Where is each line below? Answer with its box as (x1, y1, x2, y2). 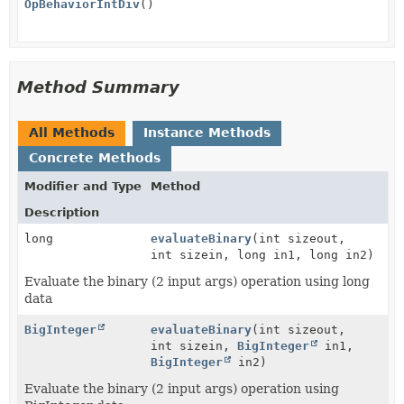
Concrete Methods (29, 150, 161, 165)
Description (24, 205, 99, 219)
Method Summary (17, 77, 179, 96)
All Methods (29, 124, 115, 140)
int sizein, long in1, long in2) (151, 247, 374, 262)
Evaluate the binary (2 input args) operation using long (24, 273, 370, 289)
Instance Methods (143, 124, 271, 140)
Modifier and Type (24, 179, 142, 193)
